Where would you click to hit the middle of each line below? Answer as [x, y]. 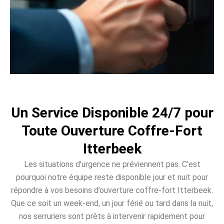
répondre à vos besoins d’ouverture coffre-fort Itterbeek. [112, 190]
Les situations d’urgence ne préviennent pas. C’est [112, 164]
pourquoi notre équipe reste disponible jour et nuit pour [112, 177]
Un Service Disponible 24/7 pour [112, 113]
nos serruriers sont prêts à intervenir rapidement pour [112, 216]
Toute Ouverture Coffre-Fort [112, 131]
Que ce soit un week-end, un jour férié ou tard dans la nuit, [112, 203]
